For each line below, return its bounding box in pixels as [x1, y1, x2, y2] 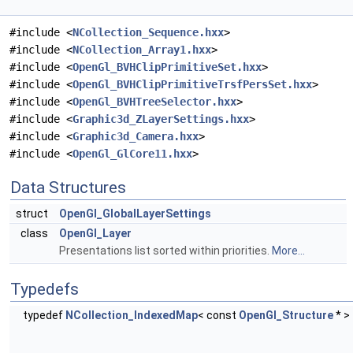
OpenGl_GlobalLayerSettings [59, 207, 211, 221]
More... [272, 244, 305, 258]
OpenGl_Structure [239, 309, 333, 322]
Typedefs [10, 280, 79, 299]
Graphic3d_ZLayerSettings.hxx [72, 113, 249, 126]
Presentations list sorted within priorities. [59, 244, 272, 258]
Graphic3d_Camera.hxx [72, 130, 199, 143]
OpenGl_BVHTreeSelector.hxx [72, 95, 236, 109]
